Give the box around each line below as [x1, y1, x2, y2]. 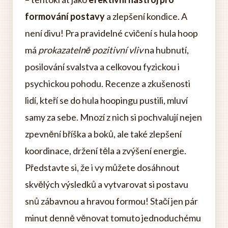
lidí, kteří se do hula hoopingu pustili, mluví [25, 95, 188, 106]
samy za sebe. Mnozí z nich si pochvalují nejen [25, 111, 202, 123]
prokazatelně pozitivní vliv [38, 44, 143, 55]
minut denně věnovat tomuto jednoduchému [25, 212, 201, 223]
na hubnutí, [143, 44, 189, 55]
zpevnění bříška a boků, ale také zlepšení [25, 128, 182, 139]
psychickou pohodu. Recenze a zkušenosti [25, 78, 190, 89]
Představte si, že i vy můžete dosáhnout [25, 162, 180, 173]
